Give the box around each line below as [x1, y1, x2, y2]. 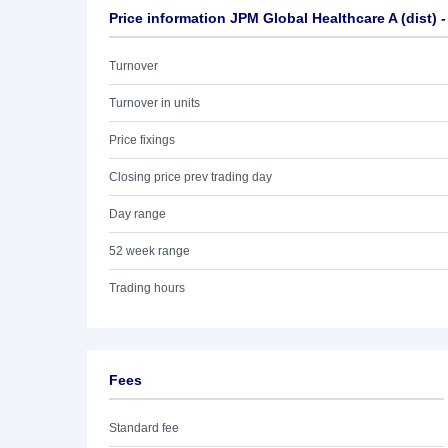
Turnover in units [109, 96, 200, 110]
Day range [109, 207, 166, 221]
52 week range [109, 244, 190, 258]
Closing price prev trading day [109, 170, 272, 184]
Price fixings [109, 133, 175, 147]
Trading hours [109, 281, 185, 295]
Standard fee [109, 421, 179, 435]
